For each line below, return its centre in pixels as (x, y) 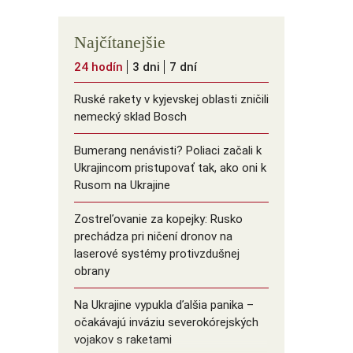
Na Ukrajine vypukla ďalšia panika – (163, 305)
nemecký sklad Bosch (130, 117)
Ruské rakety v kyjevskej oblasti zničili (171, 100)
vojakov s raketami (123, 340)
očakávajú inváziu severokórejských (166, 323)
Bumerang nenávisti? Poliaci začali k (167, 151)
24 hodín (98, 67)
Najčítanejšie (119, 43)
